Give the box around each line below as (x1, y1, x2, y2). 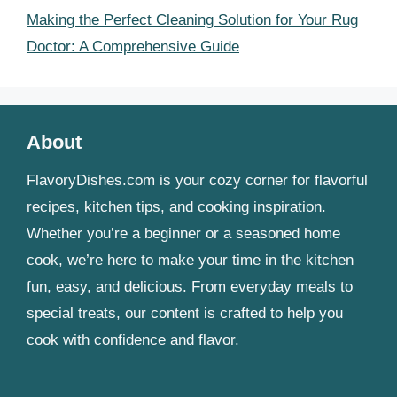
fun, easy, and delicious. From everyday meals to (27, 277, 353, 295)
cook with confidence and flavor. (27, 331, 239, 348)
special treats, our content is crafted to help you (27, 304, 343, 322)
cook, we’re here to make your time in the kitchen (27, 251, 354, 269)
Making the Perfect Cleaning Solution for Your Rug (27, 11, 358, 28)
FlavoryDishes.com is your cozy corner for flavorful (27, 171, 368, 189)
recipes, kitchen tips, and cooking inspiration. (27, 198, 326, 215)
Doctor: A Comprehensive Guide (27, 37, 239, 55)
